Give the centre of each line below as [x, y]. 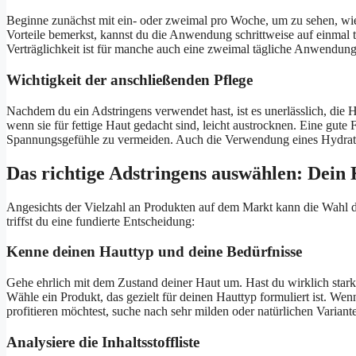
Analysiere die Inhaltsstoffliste [103, 342]
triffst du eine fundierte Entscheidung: [101, 221]
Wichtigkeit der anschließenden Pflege [130, 80]
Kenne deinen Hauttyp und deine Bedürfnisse [154, 252]
